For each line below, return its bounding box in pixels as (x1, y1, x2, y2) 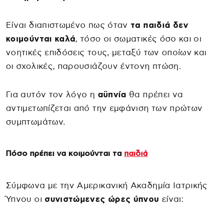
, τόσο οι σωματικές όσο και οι (75, 35, 202, 44)
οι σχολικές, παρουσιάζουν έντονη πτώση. (6, 62, 181, 71)
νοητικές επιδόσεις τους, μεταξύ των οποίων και (6, 48, 207, 57)
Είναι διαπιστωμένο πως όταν (6, 21, 131, 30)
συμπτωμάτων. (6, 118, 66, 127)
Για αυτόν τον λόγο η (6, 90, 98, 99)
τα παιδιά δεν (131, 21, 189, 30)
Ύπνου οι (6, 195, 45, 204)
